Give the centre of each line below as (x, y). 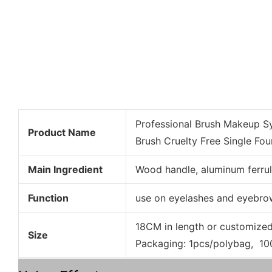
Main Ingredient (65, 169)
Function (48, 198)
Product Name (62, 132)
